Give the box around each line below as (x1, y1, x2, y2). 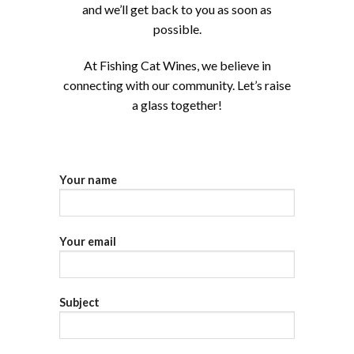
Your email (59, 234, 116, 248)
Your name (59, 172, 117, 186)
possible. (153, 21, 201, 37)
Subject (59, 296, 100, 310)
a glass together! (132, 97, 222, 113)
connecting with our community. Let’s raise (63, 77, 291, 93)
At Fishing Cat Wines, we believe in (83, 58, 271, 73)
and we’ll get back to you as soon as (82, 2, 272, 17)
